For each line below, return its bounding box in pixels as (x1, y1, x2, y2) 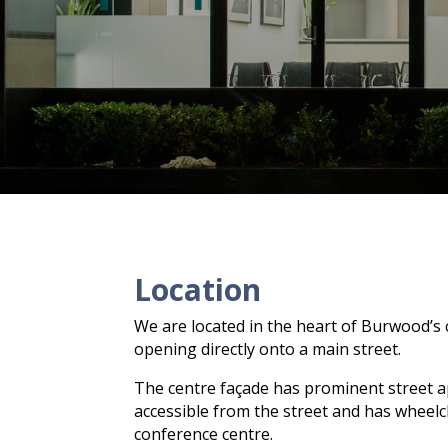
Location (134, 268, 262, 310)
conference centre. (134, 422, 274, 445)
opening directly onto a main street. (134, 337, 402, 360)
